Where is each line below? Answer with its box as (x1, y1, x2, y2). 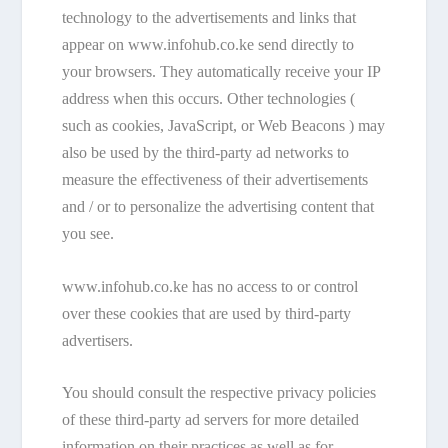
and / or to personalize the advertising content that (62, 198, 375, 216)
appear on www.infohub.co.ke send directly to (62, 36, 355, 54)
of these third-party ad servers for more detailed (62, 411, 360, 429)
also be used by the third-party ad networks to (62, 144, 350, 162)
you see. (62, 225, 115, 243)
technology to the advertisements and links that (62, 9, 357, 27)
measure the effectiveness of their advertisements (62, 171, 369, 189)
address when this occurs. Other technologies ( (62, 90, 356, 108)
